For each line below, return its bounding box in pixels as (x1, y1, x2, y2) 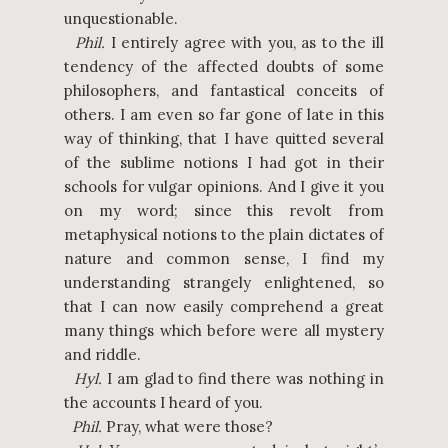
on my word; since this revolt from (64, 201, 384, 220)
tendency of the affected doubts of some (64, 57, 384, 76)
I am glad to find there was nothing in (101, 369, 385, 388)
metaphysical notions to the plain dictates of (64, 225, 384, 244)
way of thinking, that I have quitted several (64, 129, 384, 148)
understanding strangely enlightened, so (64, 273, 384, 292)
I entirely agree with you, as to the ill (105, 33, 385, 52)
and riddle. (64, 345, 141, 364)
